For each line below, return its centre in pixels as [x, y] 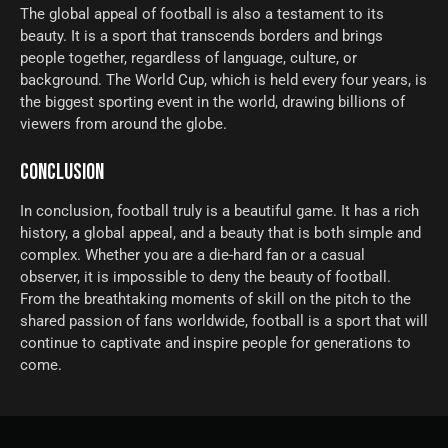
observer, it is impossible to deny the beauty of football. [205, 277]
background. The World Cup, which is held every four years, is [223, 80]
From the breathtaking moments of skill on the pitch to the [215, 299]
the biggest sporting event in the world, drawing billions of [212, 102]
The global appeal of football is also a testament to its [202, 14]
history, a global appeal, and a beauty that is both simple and [220, 233]
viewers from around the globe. [123, 124]
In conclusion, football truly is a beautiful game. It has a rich [219, 211]
